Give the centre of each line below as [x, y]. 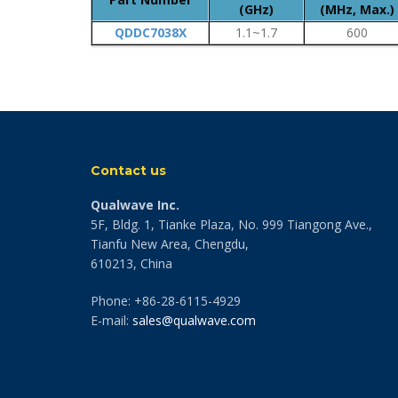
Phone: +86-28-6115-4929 [166, 300]
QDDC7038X [150, 32]
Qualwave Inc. [135, 204]
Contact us [128, 170]
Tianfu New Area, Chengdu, [170, 243]
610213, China [131, 263]
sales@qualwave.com [194, 320]
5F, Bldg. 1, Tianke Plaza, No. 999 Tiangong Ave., [231, 224]
